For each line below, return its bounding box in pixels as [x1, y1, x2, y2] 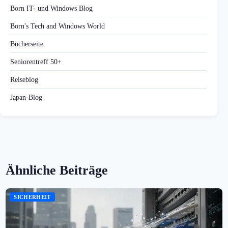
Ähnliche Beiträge [6, 163, 108, 178]
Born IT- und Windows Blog [10, 4, 93, 13]
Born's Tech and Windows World [10, 22, 105, 31]
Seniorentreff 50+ [10, 58, 62, 66]
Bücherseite [10, 40, 43, 48]
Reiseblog [10, 75, 38, 84]
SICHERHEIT [14, 194, 51, 201]
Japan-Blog [10, 93, 42, 102]
